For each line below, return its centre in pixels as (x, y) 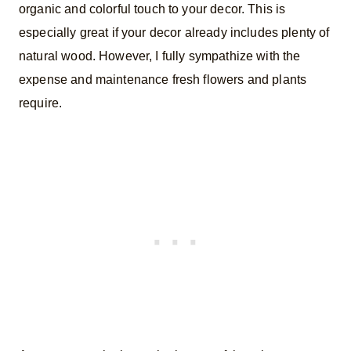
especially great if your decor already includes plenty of (174, 33)
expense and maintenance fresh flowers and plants (163, 80)
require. (41, 103)
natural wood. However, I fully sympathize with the (160, 56)
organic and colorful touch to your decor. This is (152, 9)
